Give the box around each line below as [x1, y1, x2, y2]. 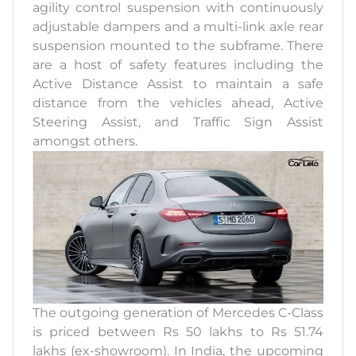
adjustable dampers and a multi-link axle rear [33, 19, 323, 35]
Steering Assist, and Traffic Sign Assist [33, 114, 323, 130]
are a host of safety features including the [33, 57, 323, 73]
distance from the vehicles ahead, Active [33, 95, 323, 111]
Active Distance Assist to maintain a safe [33, 76, 323, 92]
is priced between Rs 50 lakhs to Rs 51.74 [33, 323, 323, 339]
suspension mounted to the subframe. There [33, 38, 323, 54]
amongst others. [33, 133, 137, 149]
